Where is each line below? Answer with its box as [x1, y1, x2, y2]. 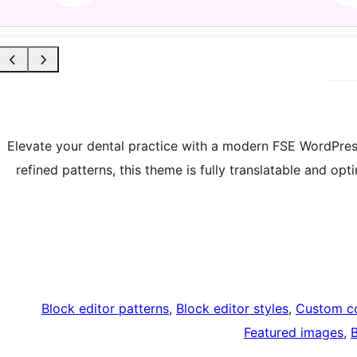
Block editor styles [176, 300, 288, 316]
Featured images [244, 324, 343, 340]
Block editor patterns [41, 300, 169, 316]
